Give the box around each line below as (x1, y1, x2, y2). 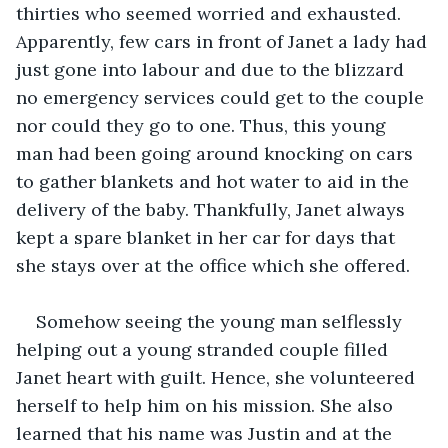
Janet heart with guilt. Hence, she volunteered (16, 365, 420, 389)
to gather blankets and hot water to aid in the (16, 169, 414, 193)
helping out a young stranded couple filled (16, 337, 393, 361)
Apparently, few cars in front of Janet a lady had (16, 29, 432, 53)
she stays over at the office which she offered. (16, 253, 415, 277)
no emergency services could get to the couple (16, 85, 429, 109)
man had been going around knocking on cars (16, 141, 418, 165)
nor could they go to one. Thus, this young (16, 113, 391, 137)
